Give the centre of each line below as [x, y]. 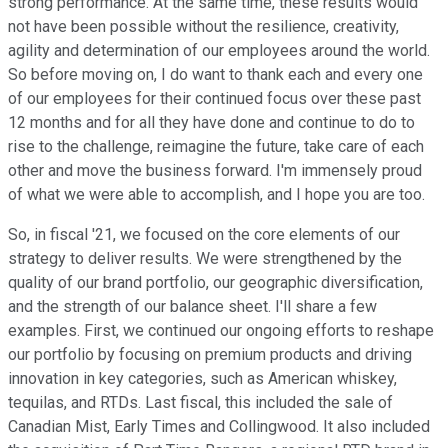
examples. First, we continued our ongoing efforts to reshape [221, 331]
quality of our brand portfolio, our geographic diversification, [215, 283]
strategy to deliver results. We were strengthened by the [205, 259]
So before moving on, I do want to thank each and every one [215, 75]
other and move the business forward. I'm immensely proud [215, 171]
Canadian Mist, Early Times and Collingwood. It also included [219, 427]
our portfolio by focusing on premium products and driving [210, 355]
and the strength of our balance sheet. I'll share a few [192, 307]
